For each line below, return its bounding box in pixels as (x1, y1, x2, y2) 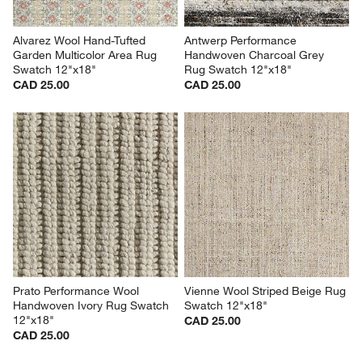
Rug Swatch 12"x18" (184, 61, 292, 77)
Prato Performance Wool (13, 283, 143, 298)
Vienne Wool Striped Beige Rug (184, 283, 349, 298)
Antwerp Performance (184, 32, 300, 48)
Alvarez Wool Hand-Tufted (13, 32, 149, 48)
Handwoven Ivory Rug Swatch (13, 297, 173, 313)
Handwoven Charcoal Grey (184, 47, 327, 62)
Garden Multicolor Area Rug (13, 47, 161, 62)
